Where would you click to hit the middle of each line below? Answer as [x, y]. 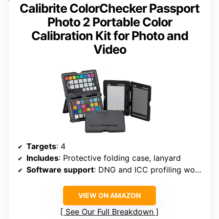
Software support [60, 170]
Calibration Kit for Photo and [109, 35]
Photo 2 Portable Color [109, 22]
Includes [43, 158]
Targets [41, 146]
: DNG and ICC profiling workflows [144, 170]
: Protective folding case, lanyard [120, 158]
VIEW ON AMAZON [109, 196]
